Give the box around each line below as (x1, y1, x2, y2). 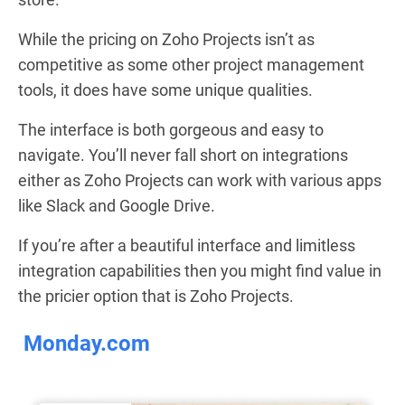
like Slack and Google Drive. (18, 195, 215, 215)
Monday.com (24, 330, 150, 356)
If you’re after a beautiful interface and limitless (18, 235, 355, 255)
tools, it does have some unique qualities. (18, 80, 313, 99)
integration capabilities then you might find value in (18, 260, 381, 280)
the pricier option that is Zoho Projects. (18, 286, 294, 306)
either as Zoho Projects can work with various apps (18, 170, 381, 190)
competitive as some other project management (18, 54, 364, 74)
